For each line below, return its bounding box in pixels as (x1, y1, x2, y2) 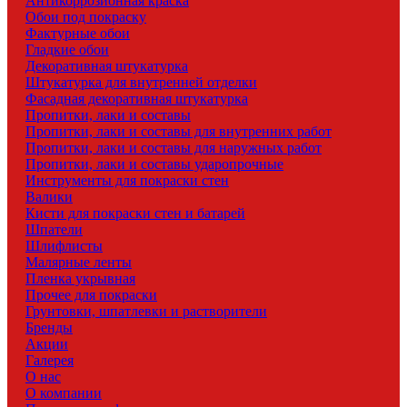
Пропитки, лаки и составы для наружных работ (25, 140, 322, 155)
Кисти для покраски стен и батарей (25, 205, 245, 221)
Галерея (25, 352, 74, 368)
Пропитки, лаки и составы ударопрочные (25, 156, 283, 172)
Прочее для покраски (25, 287, 157, 303)
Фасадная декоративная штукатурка (25, 91, 248, 106)
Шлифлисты (25, 238, 103, 253)
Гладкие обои (25, 42, 109, 57)
